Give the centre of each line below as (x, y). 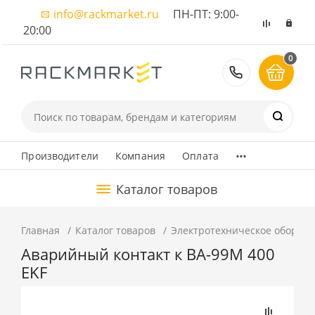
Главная (41, 230)
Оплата (201, 156)
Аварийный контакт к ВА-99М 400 (148, 254)
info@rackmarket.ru (107, 14)
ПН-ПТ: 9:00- (199, 14)
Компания (141, 156)
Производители (60, 156)
